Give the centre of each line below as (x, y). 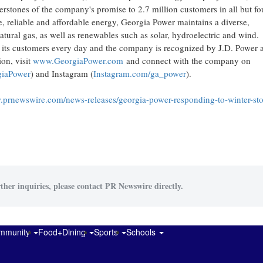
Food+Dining (63, 232)
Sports (107, 232)
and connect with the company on (187, 60)
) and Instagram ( (62, 73)
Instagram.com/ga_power (139, 73)
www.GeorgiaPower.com (78, 60)
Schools (142, 232)
